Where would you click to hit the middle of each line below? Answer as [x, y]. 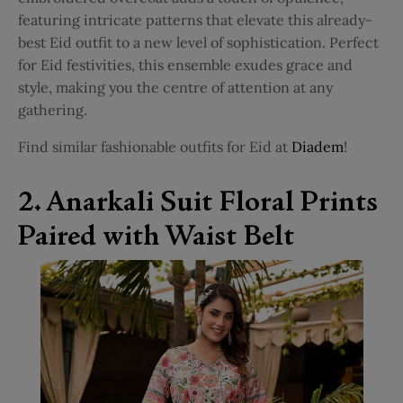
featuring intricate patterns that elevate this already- [195, 20]
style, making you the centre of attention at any [175, 88]
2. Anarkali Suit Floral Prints [198, 205]
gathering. [53, 110]
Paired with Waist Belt [156, 239]
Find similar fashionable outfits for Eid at [153, 147]
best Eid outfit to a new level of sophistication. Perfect [198, 43]
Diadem [318, 147]
